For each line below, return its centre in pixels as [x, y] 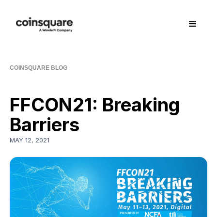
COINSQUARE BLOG [39, 68]
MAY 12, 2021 [30, 140]
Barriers [45, 124]
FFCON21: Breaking [95, 104]
